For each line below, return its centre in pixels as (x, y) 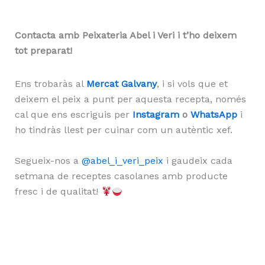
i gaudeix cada (198, 160)
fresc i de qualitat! (58, 191)
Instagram (156, 115)
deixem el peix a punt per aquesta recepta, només (130, 99)
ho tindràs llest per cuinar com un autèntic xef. (123, 130)
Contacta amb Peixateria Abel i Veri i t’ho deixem (125, 35)
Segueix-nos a (48, 160)
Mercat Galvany (121, 84)
